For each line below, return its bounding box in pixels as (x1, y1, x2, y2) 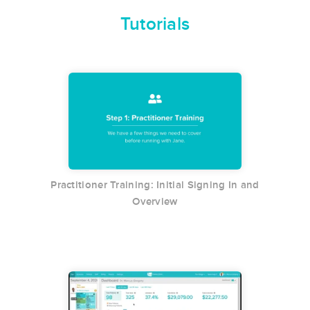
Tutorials (120, 13, 190, 34)
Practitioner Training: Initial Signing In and (51, 179, 259, 191)
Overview (132, 196, 178, 208)
